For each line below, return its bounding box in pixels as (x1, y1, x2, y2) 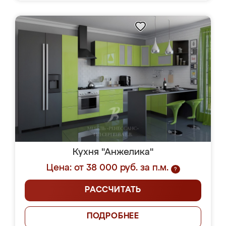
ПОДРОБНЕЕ (86, 212, 140, 220)
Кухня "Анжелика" (73, 148, 153, 157)
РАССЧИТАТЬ (85, 186, 141, 194)
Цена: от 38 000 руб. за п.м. (46, 163, 168, 173)
